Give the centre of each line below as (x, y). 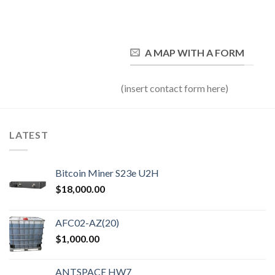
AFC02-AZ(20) (87, 222)
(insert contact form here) (175, 88)
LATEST (29, 135)
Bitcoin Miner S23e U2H (107, 172)
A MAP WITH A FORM (195, 52)
